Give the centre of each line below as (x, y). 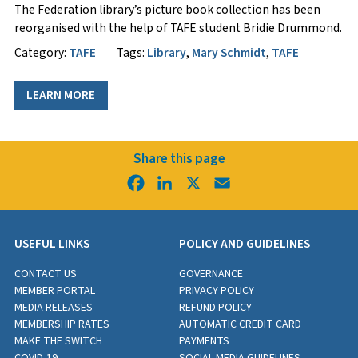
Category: (41, 52)
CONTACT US (45, 274)
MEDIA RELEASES (53, 307)
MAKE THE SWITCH (58, 341)
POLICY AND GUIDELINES (245, 244)
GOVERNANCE (211, 274)
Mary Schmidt (229, 52)
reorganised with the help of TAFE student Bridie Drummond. (178, 28)
